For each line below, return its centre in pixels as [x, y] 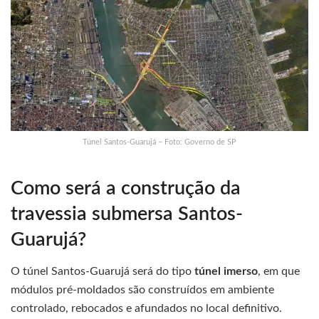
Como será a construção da [126, 188]
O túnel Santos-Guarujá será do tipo [103, 272]
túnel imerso [226, 272]
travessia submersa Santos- [127, 214]
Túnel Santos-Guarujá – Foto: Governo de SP [159, 142]
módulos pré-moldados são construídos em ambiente [142, 290]
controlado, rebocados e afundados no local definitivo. [146, 309]
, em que [279, 272]
